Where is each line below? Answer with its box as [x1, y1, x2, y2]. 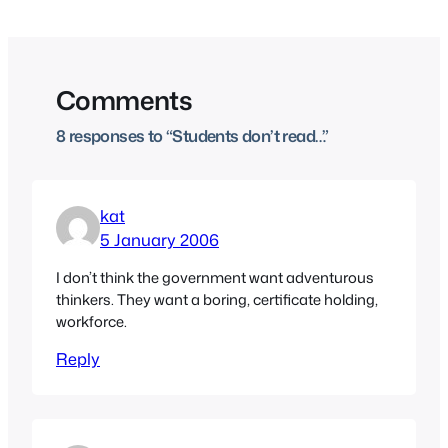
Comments [56, 81, 193, 118]
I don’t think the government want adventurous [56, 266, 374, 288]
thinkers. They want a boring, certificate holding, [56, 288, 378, 310]
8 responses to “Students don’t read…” [56, 123, 329, 147]
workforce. [56, 310, 127, 332]
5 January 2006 [100, 227, 219, 251]
